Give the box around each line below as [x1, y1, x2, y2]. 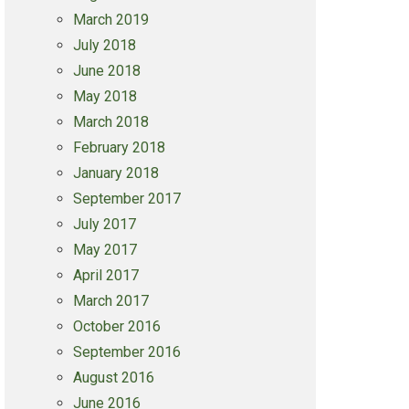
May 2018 [72, 88, 137, 105]
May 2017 [72, 241, 137, 258]
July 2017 [72, 215, 136, 233]
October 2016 [72, 318, 161, 335]
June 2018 [72, 62, 141, 79]
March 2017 [72, 292, 149, 309]
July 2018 [72, 37, 136, 54]
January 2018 [72, 164, 159, 182]
